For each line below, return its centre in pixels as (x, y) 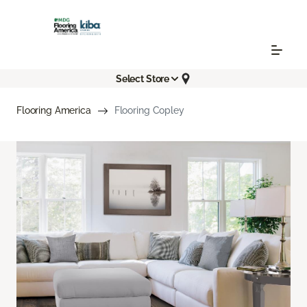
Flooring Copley (149, 111)
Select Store (143, 78)
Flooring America (54, 111)
